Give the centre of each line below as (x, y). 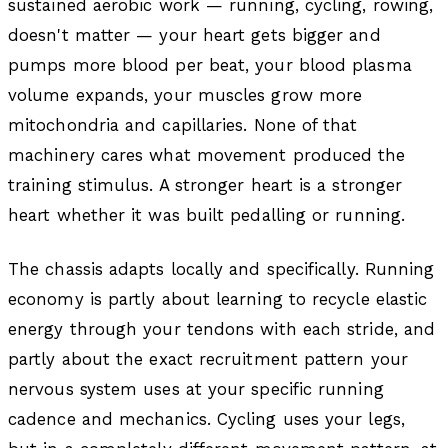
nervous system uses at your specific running (196, 388)
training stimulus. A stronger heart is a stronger (205, 184)
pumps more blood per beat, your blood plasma (210, 64)
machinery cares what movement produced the (207, 154)
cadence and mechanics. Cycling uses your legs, (206, 418)
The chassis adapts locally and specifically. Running (221, 268)
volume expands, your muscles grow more (185, 94)
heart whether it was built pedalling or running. (207, 214)
